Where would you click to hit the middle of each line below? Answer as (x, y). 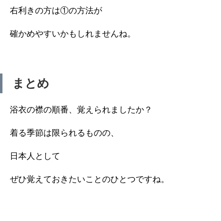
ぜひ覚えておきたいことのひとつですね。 (90, 179)
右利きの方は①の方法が (56, 11)
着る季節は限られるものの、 (64, 133)
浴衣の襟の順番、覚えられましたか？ (81, 110)
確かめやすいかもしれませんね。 (73, 34)
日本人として (35, 156)
